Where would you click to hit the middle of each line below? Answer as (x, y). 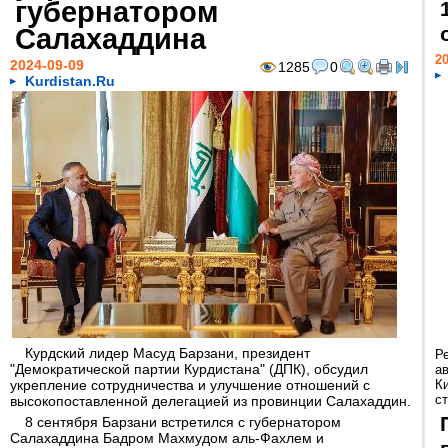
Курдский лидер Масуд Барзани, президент (167, 353)
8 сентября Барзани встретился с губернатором (183, 422)
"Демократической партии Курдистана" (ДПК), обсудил (189, 369)
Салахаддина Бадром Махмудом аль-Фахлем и (167, 438)
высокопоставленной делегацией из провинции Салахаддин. (210, 401)
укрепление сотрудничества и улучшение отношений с (190, 385)
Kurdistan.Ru (70, 81)
